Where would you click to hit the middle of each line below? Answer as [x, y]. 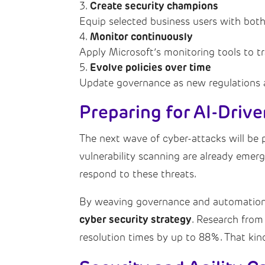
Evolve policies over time [151, 67]
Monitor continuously [142, 36]
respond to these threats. [138, 174]
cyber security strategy [136, 219]
